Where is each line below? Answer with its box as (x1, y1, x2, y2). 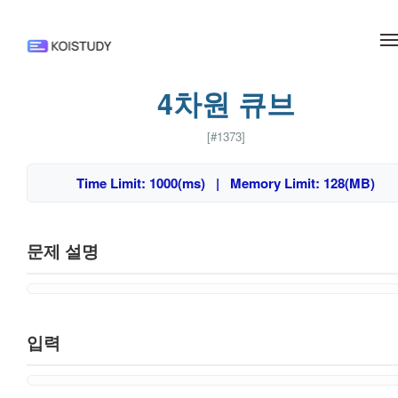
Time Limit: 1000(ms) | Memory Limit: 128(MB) (76, 173, 375, 193)
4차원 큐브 (156, 83, 295, 123)
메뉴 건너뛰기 (155, 2, 243, 22)
